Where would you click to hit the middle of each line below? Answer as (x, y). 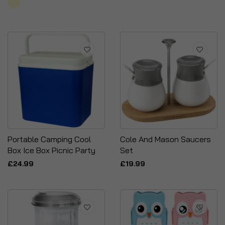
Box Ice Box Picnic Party (51, 150)
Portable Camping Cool (49, 139)
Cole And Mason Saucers (165, 139)
